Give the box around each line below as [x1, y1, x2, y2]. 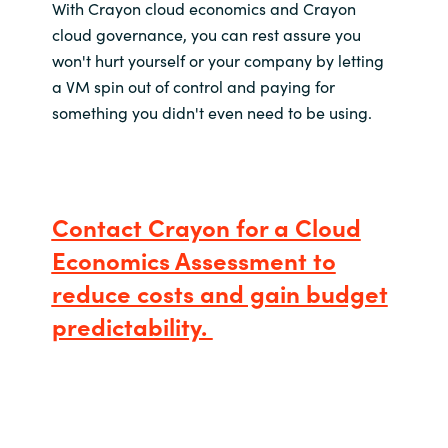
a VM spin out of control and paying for [51, 74, 335, 97]
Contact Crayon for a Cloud [51, 210, 361, 244]
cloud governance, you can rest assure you [51, 22, 361, 45]
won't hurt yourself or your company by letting [51, 48, 384, 71]
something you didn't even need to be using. [51, 100, 376, 123]
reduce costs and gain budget [51, 276, 388, 310]
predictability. [51, 309, 213, 343]
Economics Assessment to [51, 243, 336, 277]
